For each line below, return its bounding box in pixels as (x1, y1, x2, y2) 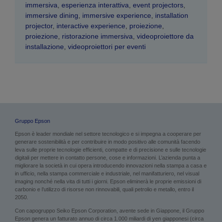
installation (155, 11, 188, 20)
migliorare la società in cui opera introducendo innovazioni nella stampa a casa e (14, 163, 207, 169)
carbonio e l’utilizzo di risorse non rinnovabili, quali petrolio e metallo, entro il (14, 186, 194, 193)
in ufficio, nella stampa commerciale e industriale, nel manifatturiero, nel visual (14, 170, 199, 177)
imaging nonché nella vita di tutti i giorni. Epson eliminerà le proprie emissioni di (14, 178, 201, 185)
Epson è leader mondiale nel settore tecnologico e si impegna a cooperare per (14, 131, 201, 137)
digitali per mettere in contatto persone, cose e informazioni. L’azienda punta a (14, 155, 200, 161)
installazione (25, 43, 64, 51)
